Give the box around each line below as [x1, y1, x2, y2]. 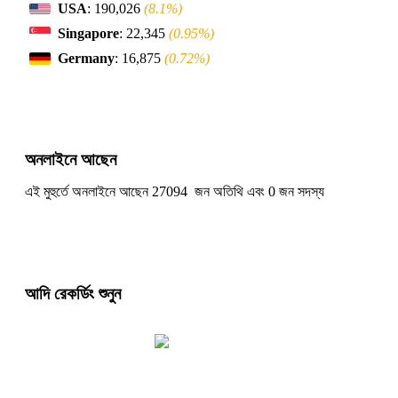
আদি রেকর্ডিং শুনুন [25, 283, 121, 303]
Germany [58, 51, 115, 67]
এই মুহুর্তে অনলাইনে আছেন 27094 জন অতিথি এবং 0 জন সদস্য [25, 183, 324, 199]
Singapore [58, 26, 119, 42]
